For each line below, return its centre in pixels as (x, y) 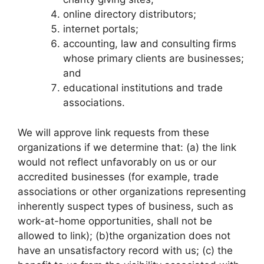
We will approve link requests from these (113, 132)
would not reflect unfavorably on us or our (117, 162)
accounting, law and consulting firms (149, 44)
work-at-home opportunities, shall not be (115, 221)
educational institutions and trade (143, 88)
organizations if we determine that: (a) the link (127, 147)
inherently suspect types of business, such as (126, 206)
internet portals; (100, 29)
